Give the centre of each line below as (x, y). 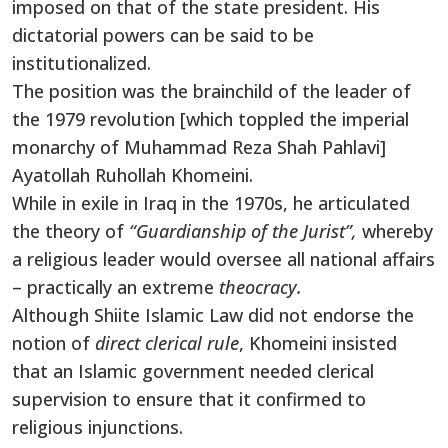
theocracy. (260, 286)
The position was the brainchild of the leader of (211, 90)
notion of (51, 342)
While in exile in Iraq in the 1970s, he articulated (211, 202)
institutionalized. (81, 62)
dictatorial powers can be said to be (163, 34)
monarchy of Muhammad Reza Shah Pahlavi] (199, 146)
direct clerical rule (164, 342)
